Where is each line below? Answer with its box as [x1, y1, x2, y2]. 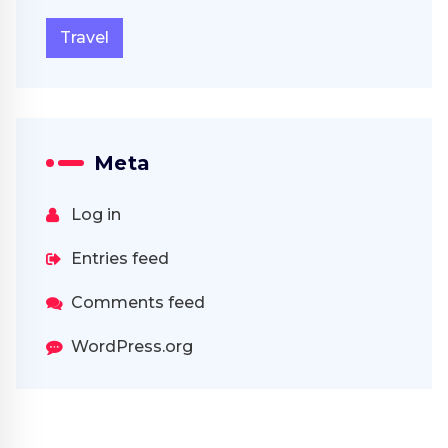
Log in [71, 204, 121, 224]
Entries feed [71, 248, 169, 268]
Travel [60, 27, 109, 47]
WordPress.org [71, 336, 193, 356]
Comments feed [71, 292, 205, 312]
